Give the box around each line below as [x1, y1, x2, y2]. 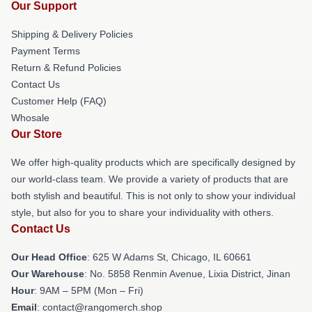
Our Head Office [11, 251, 87, 263]
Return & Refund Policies [11, 62, 121, 73]
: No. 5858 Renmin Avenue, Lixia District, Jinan [84, 268, 290, 279]
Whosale [11, 112, 49, 123]
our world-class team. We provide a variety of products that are [11, 173, 288, 185]
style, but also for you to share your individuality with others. [11, 207, 274, 218]
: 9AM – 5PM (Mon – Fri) [34, 285, 143, 296]
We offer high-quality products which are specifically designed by [11, 157, 295, 168]
